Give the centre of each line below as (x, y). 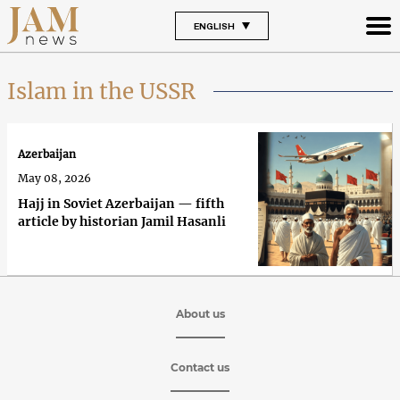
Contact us (200, 367)
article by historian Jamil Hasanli (122, 222)
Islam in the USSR (101, 91)
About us (200, 313)
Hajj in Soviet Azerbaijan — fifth (121, 204)
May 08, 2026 (54, 179)
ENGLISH (214, 25)
